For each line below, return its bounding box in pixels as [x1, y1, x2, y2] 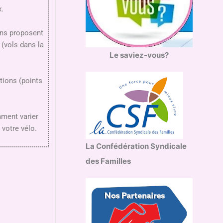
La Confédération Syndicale [86, 141, 187, 151]
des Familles [86, 156, 131, 166]
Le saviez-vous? [110, 50, 169, 60]
